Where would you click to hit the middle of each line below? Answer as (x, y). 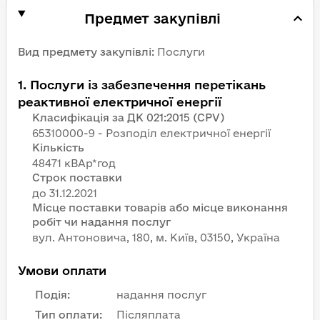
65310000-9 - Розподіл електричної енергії (151, 133)
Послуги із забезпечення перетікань (148, 85)
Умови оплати (62, 270)
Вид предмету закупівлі (85, 52)
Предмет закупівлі (153, 19)
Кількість (58, 147)
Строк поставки (77, 177)
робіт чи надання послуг (101, 222)
